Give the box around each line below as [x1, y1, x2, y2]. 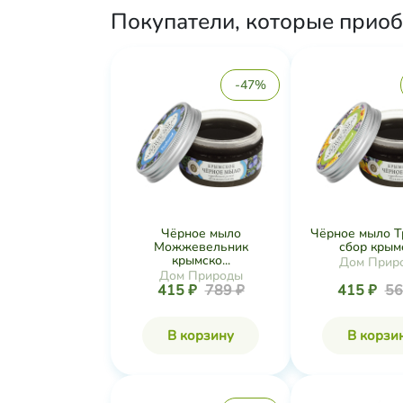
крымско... [171, 252, 230, 269]
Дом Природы [158, 267, 243, 284]
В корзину [167, 327, 234, 345]
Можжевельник [153, 238, 248, 255]
